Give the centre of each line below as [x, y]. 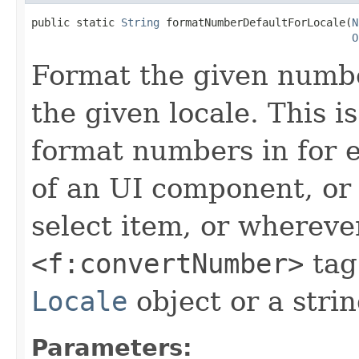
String [140, 22]
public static [76, 22]
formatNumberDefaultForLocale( [256, 22]
